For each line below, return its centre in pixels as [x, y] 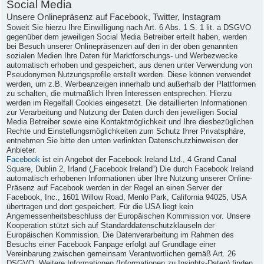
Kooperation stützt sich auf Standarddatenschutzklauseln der [110, 226]
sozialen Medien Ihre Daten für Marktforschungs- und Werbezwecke [122, 56]
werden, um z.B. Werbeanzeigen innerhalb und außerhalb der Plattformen [131, 85]
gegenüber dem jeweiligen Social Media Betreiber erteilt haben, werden [127, 37]
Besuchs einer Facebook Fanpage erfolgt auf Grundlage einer [111, 245]
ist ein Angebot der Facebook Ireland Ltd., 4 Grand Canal [138, 160]
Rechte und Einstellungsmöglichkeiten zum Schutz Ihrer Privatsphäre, [126, 132]
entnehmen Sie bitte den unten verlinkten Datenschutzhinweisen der [122, 141]
